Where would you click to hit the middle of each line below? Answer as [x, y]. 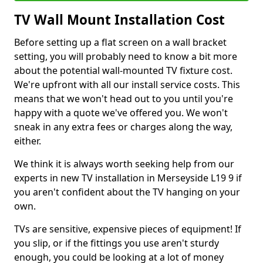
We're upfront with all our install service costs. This [127, 85]
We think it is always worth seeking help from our [124, 164]
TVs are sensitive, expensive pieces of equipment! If [128, 229]
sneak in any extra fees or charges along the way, [123, 127]
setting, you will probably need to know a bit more [126, 56]
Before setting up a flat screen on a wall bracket [120, 42]
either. [28, 141]
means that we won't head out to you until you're [124, 99]
